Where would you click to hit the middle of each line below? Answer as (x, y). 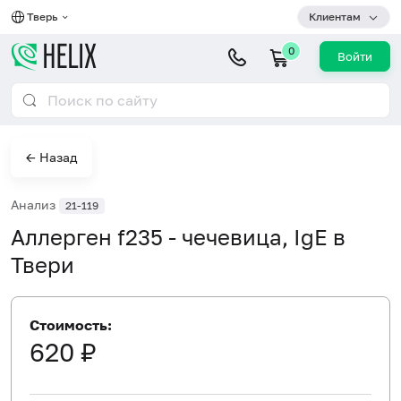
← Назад (51, 157)
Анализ (35, 205)
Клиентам (335, 17)
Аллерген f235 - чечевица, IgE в (178, 236)
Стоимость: (71, 324)
